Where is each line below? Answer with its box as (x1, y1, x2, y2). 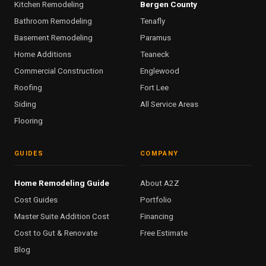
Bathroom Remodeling (14, 16, 92, 26)
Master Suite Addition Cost (14, 211, 109, 221)
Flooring (14, 116, 43, 126)
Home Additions (14, 49, 71, 59)
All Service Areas (140, 99, 198, 109)
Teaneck (140, 49, 169, 59)
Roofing (14, 83, 42, 93)
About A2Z (140, 178, 179, 188)
